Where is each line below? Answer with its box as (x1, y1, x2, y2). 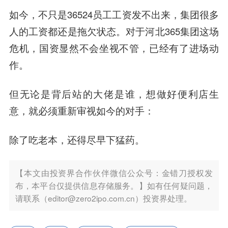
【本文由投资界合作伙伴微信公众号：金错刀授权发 (15, 166, 213, 178)
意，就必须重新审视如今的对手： (9, 104, 154, 118)
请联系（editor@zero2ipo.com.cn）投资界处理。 (15, 192, 192, 204)
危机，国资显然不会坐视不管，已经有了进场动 (9, 41, 219, 55)
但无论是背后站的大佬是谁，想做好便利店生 (9, 87, 219, 101)
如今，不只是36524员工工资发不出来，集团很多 (9, 8, 219, 21)
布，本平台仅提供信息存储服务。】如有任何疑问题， (15, 179, 213, 191)
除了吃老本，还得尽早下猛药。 (9, 132, 145, 147)
